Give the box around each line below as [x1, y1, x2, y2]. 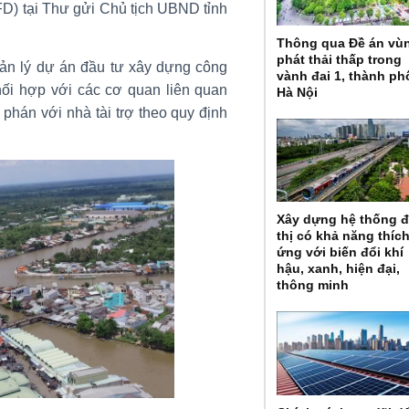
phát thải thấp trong [277, 51, 403, 67]
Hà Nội [277, 84, 319, 100]
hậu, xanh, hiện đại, [277, 261, 401, 277]
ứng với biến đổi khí [277, 245, 404, 260]
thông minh [277, 278, 350, 293]
